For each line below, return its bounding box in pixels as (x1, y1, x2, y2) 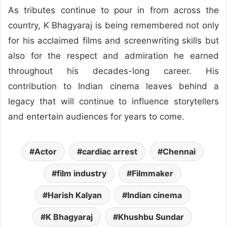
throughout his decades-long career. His (8, 65, 219, 76)
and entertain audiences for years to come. (8, 111, 184, 122)
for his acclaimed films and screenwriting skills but (8, 35, 219, 46)
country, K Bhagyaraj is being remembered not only (8, 20, 219, 30)
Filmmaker (131, 168, 173, 178)
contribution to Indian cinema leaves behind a (8, 81, 219, 91)
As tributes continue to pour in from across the (8, 5, 219, 15)
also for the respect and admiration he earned (8, 50, 219, 61)
